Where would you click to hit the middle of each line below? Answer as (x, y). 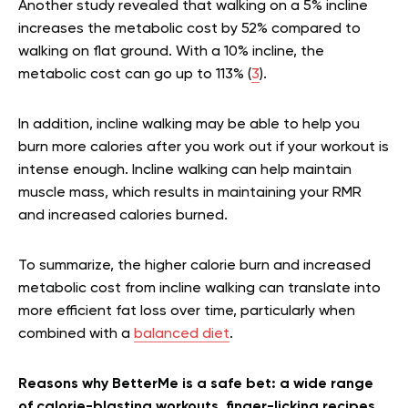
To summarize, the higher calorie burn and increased (194, 265)
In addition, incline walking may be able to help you (189, 124)
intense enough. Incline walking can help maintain (185, 170)
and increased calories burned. (123, 215)
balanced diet (182, 334)
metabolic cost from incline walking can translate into (199, 288)
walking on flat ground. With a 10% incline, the (171, 51)
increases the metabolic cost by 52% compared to (189, 29)
